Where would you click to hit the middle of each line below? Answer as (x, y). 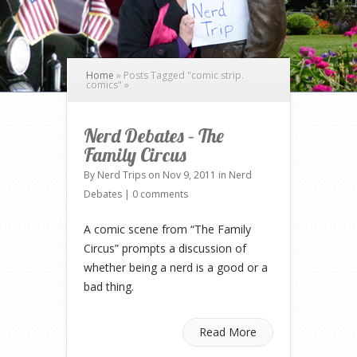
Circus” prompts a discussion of (165, 248)
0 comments (160, 194)
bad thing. (109, 286)
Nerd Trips (122, 175)
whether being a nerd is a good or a (176, 267)
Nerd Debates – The (154, 135)
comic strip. (218, 75)
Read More (228, 332)
